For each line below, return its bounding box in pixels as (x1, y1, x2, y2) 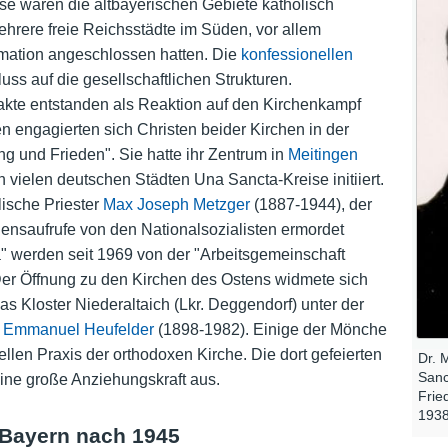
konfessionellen (240, 46, 353, 64)
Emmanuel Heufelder (2, 321, 154, 339)
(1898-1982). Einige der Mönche (153, 321, 387, 339)
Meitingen (287, 146, 358, 164)
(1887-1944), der (249, 196, 372, 214)
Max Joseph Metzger (102, 196, 250, 214)
